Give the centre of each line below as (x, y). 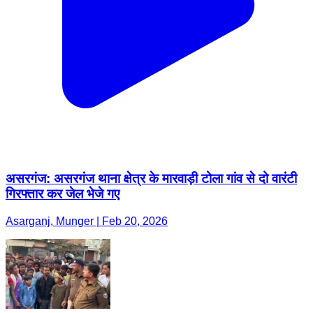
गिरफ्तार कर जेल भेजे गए (63, 194)
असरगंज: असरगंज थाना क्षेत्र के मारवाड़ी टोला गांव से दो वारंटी (151, 179)
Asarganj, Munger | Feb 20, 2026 (87, 221)
